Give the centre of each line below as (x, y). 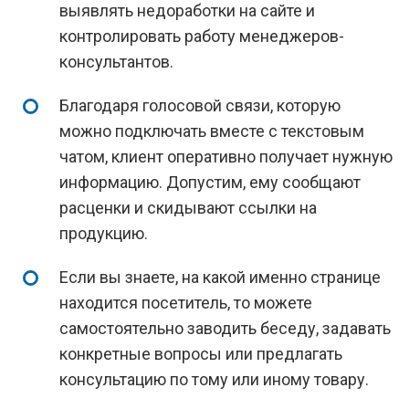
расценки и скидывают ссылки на (188, 208)
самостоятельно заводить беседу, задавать (225, 328)
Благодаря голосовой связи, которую (200, 105)
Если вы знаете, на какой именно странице (220, 277)
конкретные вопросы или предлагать (201, 354)
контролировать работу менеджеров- (202, 36)
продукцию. (104, 233)
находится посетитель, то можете (186, 303)
